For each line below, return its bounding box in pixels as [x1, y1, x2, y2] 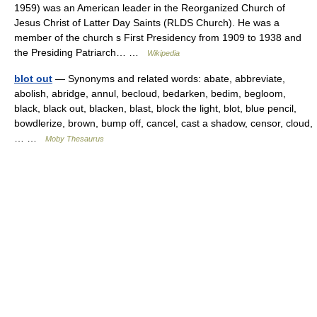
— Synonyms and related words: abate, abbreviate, [52, 73, 285, 84]
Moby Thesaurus [45, 134, 104, 143]
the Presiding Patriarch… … [14, 47, 147, 58]
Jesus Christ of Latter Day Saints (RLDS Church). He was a [14, 17, 279, 28]
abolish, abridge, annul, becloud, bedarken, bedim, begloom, [14, 88, 286, 99]
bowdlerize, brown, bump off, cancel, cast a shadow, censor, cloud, [14, 117, 313, 129]
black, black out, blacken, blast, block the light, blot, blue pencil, [14, 103, 296, 114]
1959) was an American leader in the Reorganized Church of [14, 2, 285, 13]
